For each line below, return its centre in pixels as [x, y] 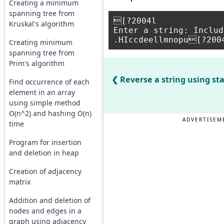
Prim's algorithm [36, 63]
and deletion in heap [44, 153]
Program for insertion [45, 142]
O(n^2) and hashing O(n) [50, 113]
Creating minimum [40, 42]
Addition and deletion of [49, 200]
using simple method [44, 103]
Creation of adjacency [45, 171]
